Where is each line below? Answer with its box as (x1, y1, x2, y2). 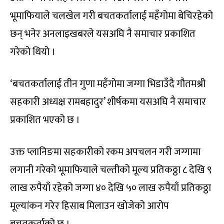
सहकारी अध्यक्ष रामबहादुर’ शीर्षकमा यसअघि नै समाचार (10, 93, 206, 110)
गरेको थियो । (10, 43, 55, 60)
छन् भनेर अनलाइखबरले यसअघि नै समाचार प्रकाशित (10, 25, 195, 42)
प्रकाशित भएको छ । (10, 111, 80, 128)
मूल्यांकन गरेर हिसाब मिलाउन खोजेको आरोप (10, 197, 169, 214)
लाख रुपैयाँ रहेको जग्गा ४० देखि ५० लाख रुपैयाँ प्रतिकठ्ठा (10, 179, 211, 196)
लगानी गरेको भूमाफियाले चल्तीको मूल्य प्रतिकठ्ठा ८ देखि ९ (10, 161, 211, 178)
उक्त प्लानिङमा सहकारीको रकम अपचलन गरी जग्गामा (10, 143, 200, 160)
